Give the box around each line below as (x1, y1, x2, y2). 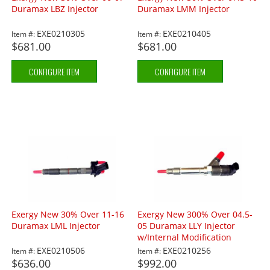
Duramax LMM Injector (137, 3, 230, 15)
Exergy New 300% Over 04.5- (137, 209, 253, 221)
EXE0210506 (37, 245, 86, 257)
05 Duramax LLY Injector (137, 220, 236, 232)
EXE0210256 (163, 245, 212, 257)
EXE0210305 (37, 28, 86, 40)
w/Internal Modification (137, 231, 232, 243)
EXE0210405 (163, 28, 212, 40)
